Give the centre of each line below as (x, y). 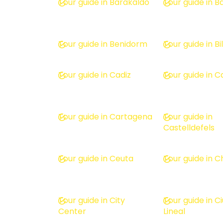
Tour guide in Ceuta (96, 158)
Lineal (174, 211)
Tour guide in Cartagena (105, 116)
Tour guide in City (92, 200)
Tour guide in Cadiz (95, 75)
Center (72, 211)
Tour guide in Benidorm (103, 44)
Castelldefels (189, 127)
